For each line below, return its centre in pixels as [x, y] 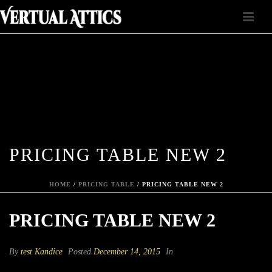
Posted [80, 252]
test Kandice [42, 252]
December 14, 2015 [127, 252]
